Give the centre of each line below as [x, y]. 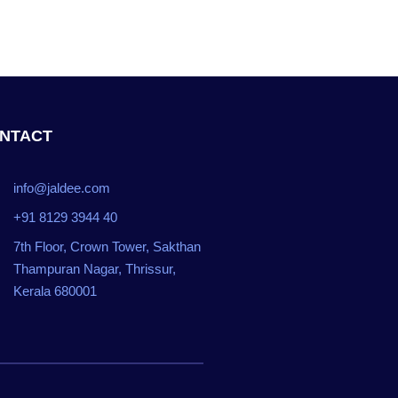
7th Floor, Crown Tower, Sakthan [107, 247]
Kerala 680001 [56, 291]
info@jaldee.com [62, 188]
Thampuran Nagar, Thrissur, [95, 269]
